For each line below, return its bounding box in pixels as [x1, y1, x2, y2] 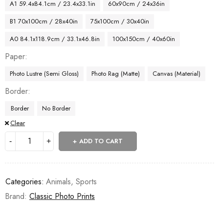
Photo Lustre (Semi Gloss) [10, 68, 79, 78]
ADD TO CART [79, 136, 123, 146]
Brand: [5, 190, 29, 202]
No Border [42, 103, 70, 113]
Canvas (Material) [153, 68, 200, 78]
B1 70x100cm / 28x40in [10, 16, 78, 26]
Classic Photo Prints [29, 190, 95, 202]
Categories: [5, 175, 44, 187]
